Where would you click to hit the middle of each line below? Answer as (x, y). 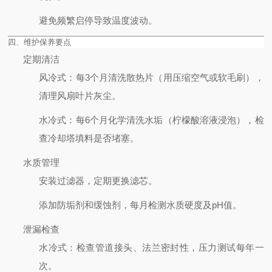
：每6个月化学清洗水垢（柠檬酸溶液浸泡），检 (165, 120)
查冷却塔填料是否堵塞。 (89, 138)
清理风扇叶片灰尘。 (80, 95)
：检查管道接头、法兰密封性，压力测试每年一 (165, 247)
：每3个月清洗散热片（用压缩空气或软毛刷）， (165, 77)
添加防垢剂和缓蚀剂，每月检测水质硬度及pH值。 (141, 205)
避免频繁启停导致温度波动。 (98, 20)
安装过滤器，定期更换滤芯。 (98, 180)
